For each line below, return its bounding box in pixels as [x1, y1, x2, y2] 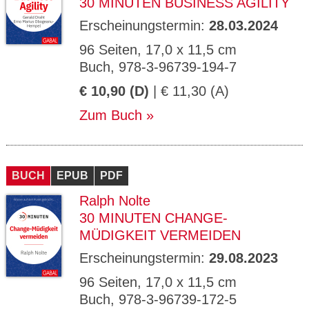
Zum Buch [79, 108, 142, 123]
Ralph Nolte [79, 193, 150, 208]
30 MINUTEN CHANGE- [79, 210, 228, 226]
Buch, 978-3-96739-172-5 [79, 292, 237, 307]
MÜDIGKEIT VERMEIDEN [79, 228, 241, 243]
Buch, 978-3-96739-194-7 [79, 59, 237, 74]
